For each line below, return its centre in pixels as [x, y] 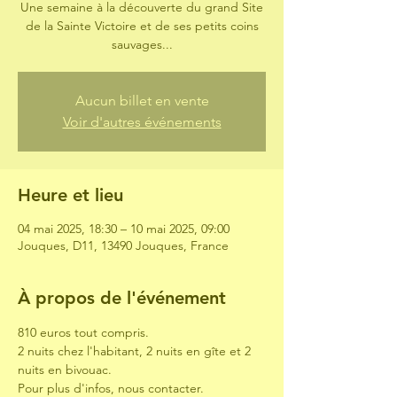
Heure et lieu [70, 195]
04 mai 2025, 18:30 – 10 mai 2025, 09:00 [124, 229]
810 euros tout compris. [83, 332]
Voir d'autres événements [142, 122]
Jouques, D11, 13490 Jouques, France [123, 245]
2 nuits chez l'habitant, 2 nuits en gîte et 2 [136, 351]
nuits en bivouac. [65, 370]
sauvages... [142, 44]
